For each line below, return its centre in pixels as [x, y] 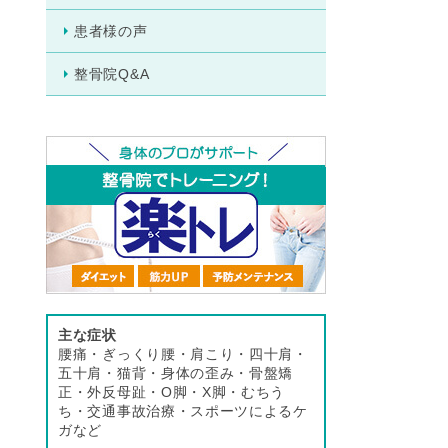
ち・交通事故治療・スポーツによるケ [183, 410]
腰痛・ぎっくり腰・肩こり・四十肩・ [183, 353]
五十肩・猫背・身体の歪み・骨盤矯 [176, 372]
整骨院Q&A [112, 73]
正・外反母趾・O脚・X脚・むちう [172, 391]
